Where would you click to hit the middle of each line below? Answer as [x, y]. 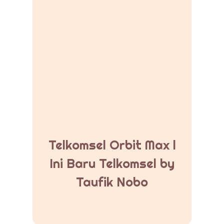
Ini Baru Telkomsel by [112, 164]
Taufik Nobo [112, 182]
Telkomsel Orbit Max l [112, 145]
